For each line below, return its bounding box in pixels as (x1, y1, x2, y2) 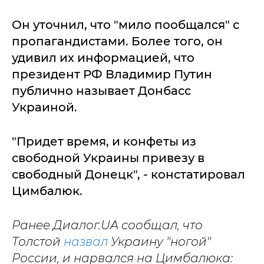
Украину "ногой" (108, 235, 211, 249)
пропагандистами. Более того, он (12, 34, 223, 48)
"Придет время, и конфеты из (12, 134, 196, 148)
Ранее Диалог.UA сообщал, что (12, 218, 203, 232)
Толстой (12, 235, 64, 249)
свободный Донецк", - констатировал (12, 167, 245, 181)
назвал (64, 235, 108, 249)
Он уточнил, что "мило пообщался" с (12, 18, 239, 32)
